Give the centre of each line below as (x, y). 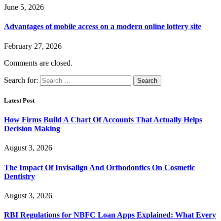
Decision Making (32, 129)
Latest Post (19, 100)
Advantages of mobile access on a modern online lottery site (103, 27)
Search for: (21, 80)
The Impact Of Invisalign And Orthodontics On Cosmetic (99, 167)
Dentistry (19, 176)
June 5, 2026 (24, 7)
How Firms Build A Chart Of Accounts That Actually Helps (103, 120)
